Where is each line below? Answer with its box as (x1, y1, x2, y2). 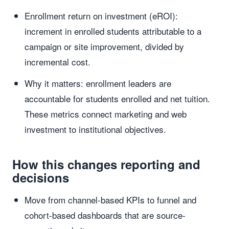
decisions (12, 169, 69, 186)
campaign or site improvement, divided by (25, 40, 184, 53)
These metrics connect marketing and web (25, 107, 187, 120)
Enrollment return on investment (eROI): (25, 9, 178, 22)
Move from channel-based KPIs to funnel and (25, 193, 196, 206)
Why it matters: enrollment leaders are (25, 77, 171, 89)
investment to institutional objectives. (25, 123, 166, 135)
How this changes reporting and (12, 155, 200, 173)
